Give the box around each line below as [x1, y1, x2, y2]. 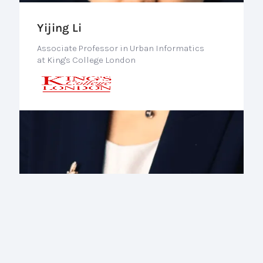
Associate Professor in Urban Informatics [36, 42, 204, 53]
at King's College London [36, 54, 136, 65]
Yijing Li [36, 21, 82, 35]
